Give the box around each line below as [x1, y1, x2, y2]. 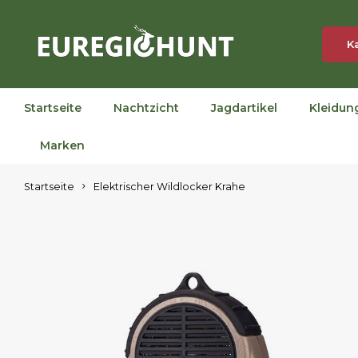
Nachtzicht [113, 100, 179, 115]
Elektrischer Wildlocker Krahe [93, 181, 245, 193]
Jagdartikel [211, 100, 277, 115]
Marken [40, 137, 85, 153]
